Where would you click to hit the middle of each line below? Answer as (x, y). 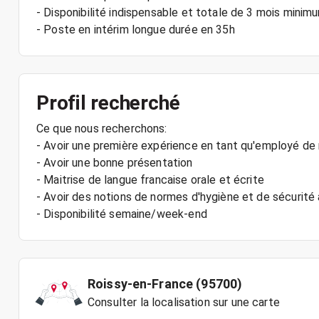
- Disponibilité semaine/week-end (122, 214)
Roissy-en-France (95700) (165, 284)
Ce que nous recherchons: (102, 129)
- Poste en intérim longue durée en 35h (136, 30)
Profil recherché (108, 103)
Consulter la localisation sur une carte (184, 302)
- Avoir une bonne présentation (115, 163)
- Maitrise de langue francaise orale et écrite (150, 180)
